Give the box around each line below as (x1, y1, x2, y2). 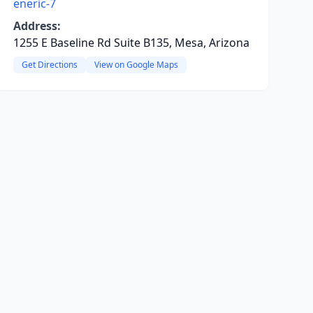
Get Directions (21, 59, 78, 71)
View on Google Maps (94, 59, 178, 71)
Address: (13, 18, 61, 34)
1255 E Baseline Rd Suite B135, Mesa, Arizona (13, 35, 249, 50)
